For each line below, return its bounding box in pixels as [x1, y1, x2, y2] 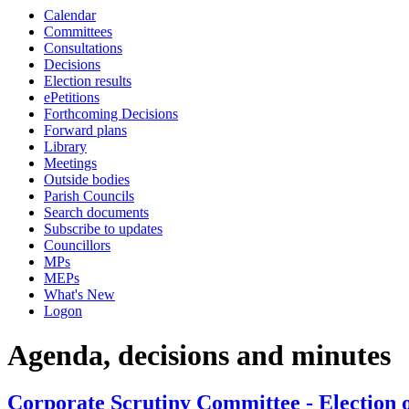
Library [44, 139, 87, 154]
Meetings [44, 155, 97, 171]
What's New [44, 287, 115, 302]
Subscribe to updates [44, 221, 163, 236]
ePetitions [44, 89, 100, 105]
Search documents [44, 204, 149, 220]
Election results [44, 73, 131, 89]
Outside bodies [44, 172, 130, 187]
